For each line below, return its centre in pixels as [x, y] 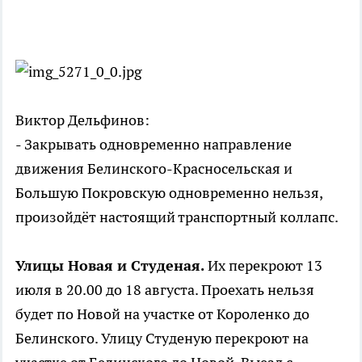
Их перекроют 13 [263, 266]
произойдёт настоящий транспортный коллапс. [177, 217]
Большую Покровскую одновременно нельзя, [169, 193]
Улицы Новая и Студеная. [110, 266]
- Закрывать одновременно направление [154, 145]
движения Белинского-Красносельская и [154, 169]
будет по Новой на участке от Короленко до [162, 314]
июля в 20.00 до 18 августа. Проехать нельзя [165, 290]
